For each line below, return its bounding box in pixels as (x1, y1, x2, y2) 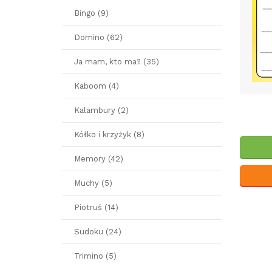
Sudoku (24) (74, 227, 121, 236)
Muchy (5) (74, 178, 112, 188)
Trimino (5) (74, 251, 117, 260)
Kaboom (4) (74, 81, 119, 90)
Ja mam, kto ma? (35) (74, 57, 159, 66)
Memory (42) (74, 154, 123, 163)
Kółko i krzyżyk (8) (74, 130, 144, 139)
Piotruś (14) (74, 203, 118, 212)
